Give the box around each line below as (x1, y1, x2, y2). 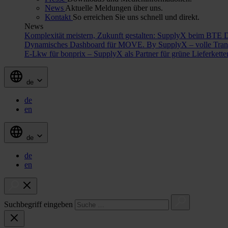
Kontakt (45, 12, 73, 21)
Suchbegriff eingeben (4, 199, 73, 209)
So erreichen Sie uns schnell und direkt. (73, 12, 199, 21)
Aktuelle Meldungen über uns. (65, 3, 163, 12)
